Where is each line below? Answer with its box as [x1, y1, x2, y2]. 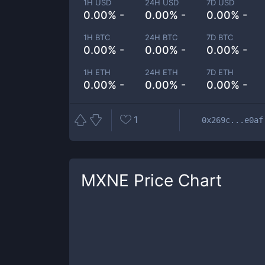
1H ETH [83, 67, 111, 77]
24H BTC [145, 33, 178, 42]
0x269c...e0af [202, 115, 263, 125]
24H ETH [145, 67, 179, 77]
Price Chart [129, 170, 222, 190]
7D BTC [206, 33, 234, 42]
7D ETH [206, 67, 234, 77]
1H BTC [83, 33, 110, 42]
